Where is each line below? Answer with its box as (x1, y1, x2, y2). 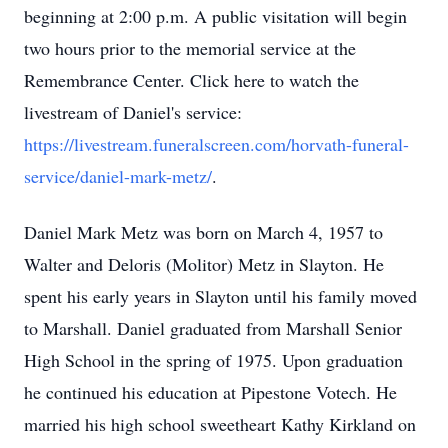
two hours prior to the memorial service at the (24, 36, 356, 60)
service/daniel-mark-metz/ (24, 164, 212, 188)
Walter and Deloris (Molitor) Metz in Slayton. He (24, 252, 384, 276)
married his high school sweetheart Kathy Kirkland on (24, 412, 416, 436)
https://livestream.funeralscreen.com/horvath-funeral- (24, 132, 409, 156)
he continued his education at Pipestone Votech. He (24, 380, 397, 404)
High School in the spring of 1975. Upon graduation (24, 348, 403, 372)
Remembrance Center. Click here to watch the (24, 68, 359, 92)
